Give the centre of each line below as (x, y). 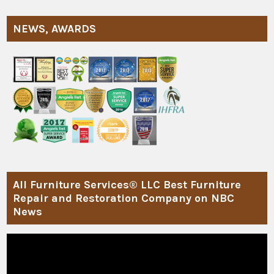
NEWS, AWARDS (55, 28)
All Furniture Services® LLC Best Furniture (127, 184)
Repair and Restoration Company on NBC (124, 198)
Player (20, 253)
